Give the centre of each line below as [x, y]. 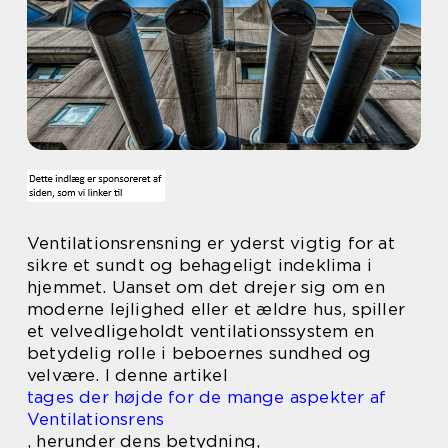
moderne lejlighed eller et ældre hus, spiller [216, 309]
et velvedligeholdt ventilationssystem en [201, 331]
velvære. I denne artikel [127, 375]
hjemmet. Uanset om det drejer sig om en [206, 287]
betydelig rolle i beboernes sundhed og [199, 353]
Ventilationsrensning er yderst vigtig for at [211, 243]
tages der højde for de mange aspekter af [207, 397]
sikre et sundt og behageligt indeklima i [200, 265]
